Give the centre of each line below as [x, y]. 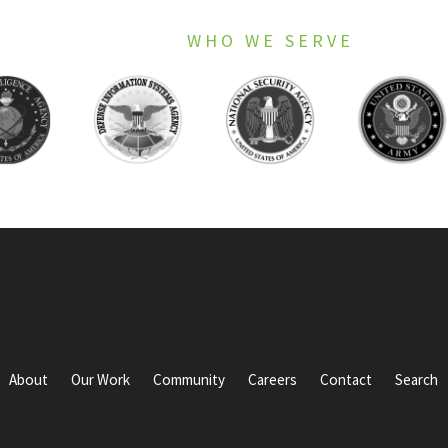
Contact [346, 379]
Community [189, 379]
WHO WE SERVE [270, 40]
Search [417, 379]
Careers [273, 379]
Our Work [101, 379]
